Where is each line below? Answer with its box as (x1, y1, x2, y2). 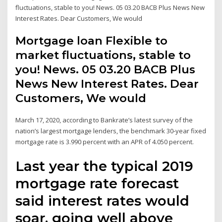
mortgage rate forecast (15, 174, 179, 192)
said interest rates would (15, 192, 190, 209)
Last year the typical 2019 (15, 157, 194, 174)
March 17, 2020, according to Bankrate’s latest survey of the (15, 115, 193, 125)
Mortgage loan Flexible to (15, 34, 168, 48)
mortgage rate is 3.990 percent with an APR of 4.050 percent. (15, 137, 194, 147)
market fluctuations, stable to (15, 48, 191, 62)
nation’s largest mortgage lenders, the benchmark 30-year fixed (15, 126, 207, 136)
